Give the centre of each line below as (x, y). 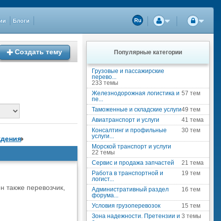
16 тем (191, 189)
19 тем (191, 173)
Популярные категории (148, 52)
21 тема (193, 163)
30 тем (191, 130)
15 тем (191, 206)
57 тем (191, 93)
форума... (105, 195)
